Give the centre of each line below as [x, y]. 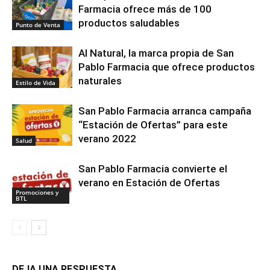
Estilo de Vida [36, 82]
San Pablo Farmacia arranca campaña [165, 111]
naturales [100, 80]
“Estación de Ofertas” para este [153, 124]
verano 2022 [107, 138]
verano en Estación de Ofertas [149, 182]
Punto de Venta [38, 24]
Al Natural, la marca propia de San [156, 53]
